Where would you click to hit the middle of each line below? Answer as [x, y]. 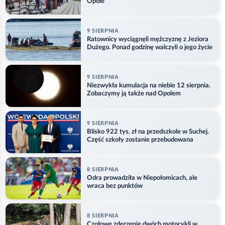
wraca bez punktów [115, 186]
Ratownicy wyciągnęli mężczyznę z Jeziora [148, 39]
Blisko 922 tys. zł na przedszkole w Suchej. [148, 132]
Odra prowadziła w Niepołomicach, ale [142, 178]
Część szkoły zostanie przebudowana [140, 140]
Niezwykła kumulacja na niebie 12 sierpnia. [149, 85]
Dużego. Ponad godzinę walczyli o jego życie [150, 47]
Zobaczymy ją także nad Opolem [134, 93]
